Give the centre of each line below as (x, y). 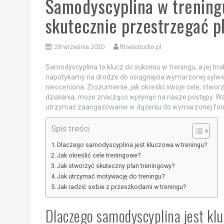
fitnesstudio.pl (140, 46)
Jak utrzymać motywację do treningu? (111, 176)
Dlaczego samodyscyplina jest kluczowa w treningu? (132, 144)
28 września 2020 (79, 46)
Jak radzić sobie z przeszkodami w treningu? (122, 186)
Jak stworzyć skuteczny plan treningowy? (116, 165)
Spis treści (70, 128)
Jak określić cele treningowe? (99, 155)
